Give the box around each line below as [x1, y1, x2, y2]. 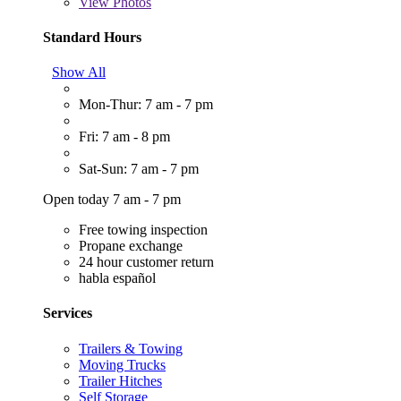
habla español [79, 270, 156, 286]
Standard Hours [43, 29, 141, 45]
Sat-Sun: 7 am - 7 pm [79, 161, 199, 177]
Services [43, 305, 92, 321]
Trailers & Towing [79, 340, 183, 356]
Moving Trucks [79, 356, 166, 372]
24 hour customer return [79, 254, 214, 270]
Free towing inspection [79, 222, 208, 238]
